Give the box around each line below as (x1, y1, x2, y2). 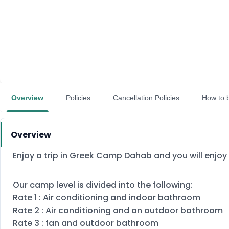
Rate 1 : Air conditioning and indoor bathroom (13, 192, 200, 203)
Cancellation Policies (113, 94, 179, 102)
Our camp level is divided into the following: (13, 179, 193, 191)
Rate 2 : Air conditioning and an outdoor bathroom (13, 204, 223, 216)
